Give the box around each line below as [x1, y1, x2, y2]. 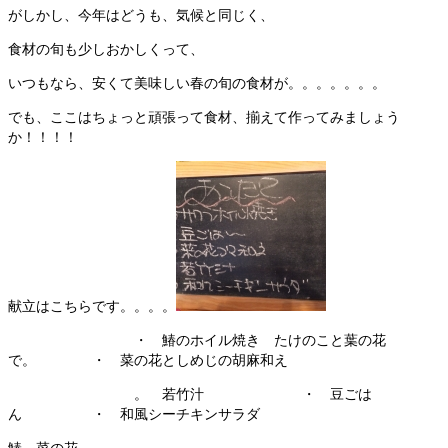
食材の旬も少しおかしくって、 [8, 39, 204, 59]
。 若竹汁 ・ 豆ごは [8, 384, 372, 404]
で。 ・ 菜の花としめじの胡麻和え [8, 350, 288, 370]
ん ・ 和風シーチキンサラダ [8, 404, 260, 424]
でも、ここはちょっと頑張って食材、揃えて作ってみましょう [8, 107, 400, 127]
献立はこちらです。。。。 [8, 296, 176, 316]
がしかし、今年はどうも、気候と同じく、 [8, 5, 274, 25]
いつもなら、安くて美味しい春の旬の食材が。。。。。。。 [8, 73, 386, 93]
